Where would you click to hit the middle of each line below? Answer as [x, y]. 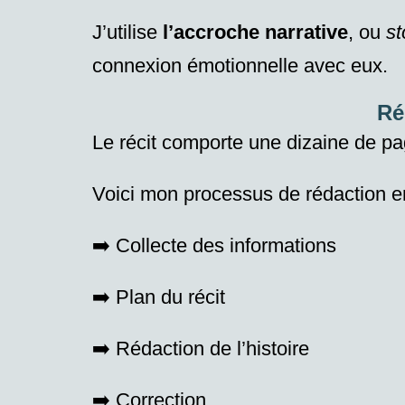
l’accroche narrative [255, 33]
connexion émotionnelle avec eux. [243, 66]
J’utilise [127, 33]
